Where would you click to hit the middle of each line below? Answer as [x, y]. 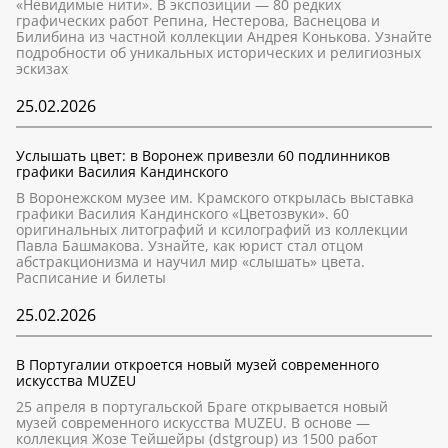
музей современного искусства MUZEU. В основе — [193, 422]
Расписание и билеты [91, 277]
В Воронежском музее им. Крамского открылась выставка [215, 197]
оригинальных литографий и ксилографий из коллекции [212, 229]
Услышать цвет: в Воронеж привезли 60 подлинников [203, 155]
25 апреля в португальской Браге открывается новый [202, 406]
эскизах [42, 68]
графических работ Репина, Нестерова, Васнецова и [198, 20]
